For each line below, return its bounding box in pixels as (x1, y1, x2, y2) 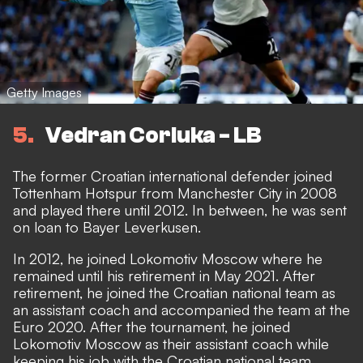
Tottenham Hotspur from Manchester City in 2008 (13, 184, 337, 203)
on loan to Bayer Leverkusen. (13, 218, 201, 237)
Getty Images (6, 83, 82, 100)
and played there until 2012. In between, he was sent (13, 201, 347, 220)
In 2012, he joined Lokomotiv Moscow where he (13, 250, 322, 268)
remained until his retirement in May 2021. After (13, 267, 315, 285)
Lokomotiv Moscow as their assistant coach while (13, 335, 329, 353)
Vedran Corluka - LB (45, 122, 262, 148)
